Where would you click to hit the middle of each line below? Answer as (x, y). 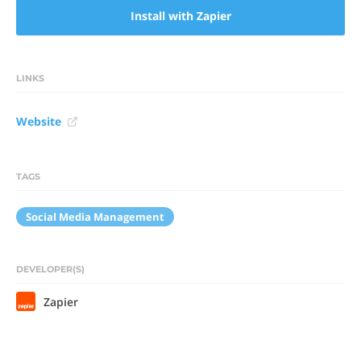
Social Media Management (95, 217)
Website (39, 121)
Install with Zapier (180, 16)
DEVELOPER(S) (50, 269)
